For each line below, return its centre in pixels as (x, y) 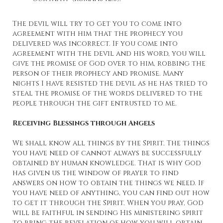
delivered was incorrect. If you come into (95, 44)
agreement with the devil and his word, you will (109, 54)
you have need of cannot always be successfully (107, 153)
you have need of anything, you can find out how (111, 193)
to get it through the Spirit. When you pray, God (108, 203)
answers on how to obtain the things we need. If (108, 183)
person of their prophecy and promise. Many (98, 74)
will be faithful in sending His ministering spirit (108, 213)
